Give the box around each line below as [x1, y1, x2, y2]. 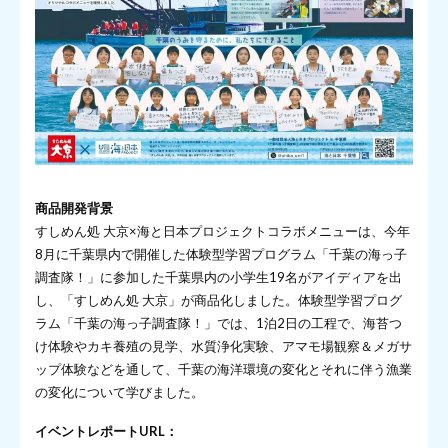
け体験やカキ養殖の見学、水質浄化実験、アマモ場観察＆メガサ [35, 338, 412, 355]
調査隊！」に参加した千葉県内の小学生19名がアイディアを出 [35, 269, 402, 286]
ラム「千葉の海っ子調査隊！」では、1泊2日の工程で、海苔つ [35, 315, 402, 332]
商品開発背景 [35, 200, 113, 217]
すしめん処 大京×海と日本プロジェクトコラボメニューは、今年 [35, 223, 410, 240]
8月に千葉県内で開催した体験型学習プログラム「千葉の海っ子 [35, 246, 407, 263]
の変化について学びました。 [35, 384, 204, 401]
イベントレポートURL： [35, 423, 178, 440]
